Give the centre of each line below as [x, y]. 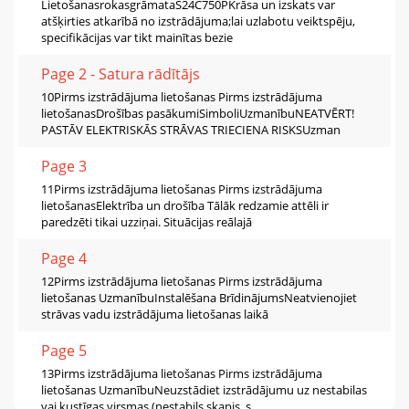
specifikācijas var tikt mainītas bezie [137, 37]
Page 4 [64, 258]
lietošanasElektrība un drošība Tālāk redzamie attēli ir [185, 205]
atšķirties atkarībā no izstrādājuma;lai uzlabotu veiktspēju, [198, 21]
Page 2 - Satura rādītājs [121, 73]
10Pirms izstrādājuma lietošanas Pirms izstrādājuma [182, 96]
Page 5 [64, 350]
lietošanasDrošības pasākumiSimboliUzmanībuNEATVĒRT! [198, 113]
